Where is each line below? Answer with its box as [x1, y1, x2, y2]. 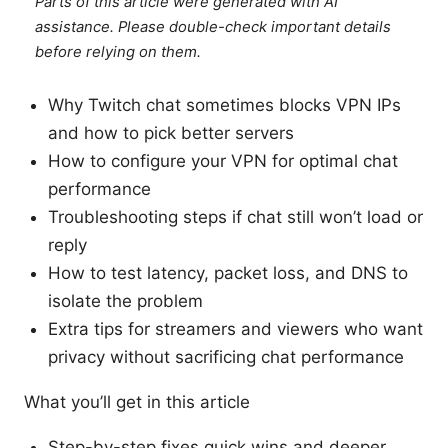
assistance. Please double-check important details [35, 18, 392, 37]
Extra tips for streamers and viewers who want [48, 319, 423, 340]
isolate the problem [48, 291, 203, 312]
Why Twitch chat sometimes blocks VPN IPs [48, 95, 401, 116]
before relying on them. [35, 43, 202, 62]
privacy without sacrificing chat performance [48, 347, 404, 368]
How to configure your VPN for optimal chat [48, 151, 398, 172]
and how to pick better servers [48, 123, 294, 144]
